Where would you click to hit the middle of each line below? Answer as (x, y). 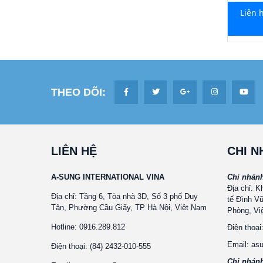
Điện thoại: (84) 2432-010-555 (101, 246)
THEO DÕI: (78, 92)
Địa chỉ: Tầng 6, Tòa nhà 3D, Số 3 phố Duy (124, 196)
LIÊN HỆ (74, 151)
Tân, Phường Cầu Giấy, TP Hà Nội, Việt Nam (129, 208)
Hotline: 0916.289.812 (88, 227)
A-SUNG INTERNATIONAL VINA (108, 177)
